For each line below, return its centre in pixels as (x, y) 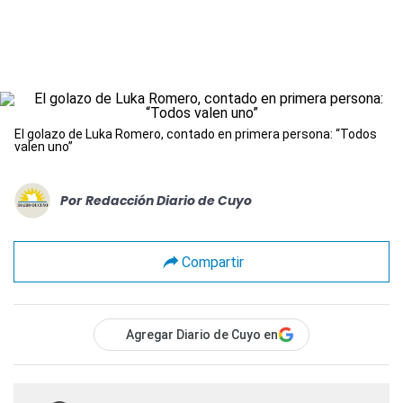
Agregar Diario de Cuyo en (202, 335)
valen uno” (44, 147)
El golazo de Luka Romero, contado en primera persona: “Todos (196, 134)
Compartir (212, 262)
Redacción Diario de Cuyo (169, 200)
